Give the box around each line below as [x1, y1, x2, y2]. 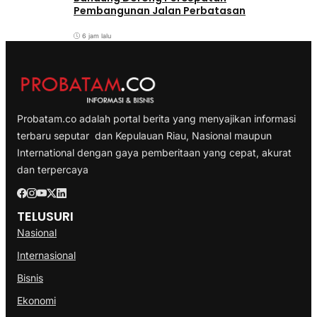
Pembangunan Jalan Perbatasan [74, 4, 246, 18]
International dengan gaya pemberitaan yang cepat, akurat [17, 146, 292, 159]
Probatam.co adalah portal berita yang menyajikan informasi [17, 113, 296, 125]
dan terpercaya [17, 163, 88, 176]
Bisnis [17, 272, 43, 284]
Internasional [17, 249, 76, 262]
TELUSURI [17, 207, 74, 226]
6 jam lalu [82, 32, 111, 40]
